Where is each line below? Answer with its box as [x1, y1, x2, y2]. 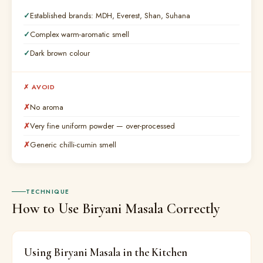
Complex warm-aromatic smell [30, 29, 129, 40]
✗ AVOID [23, 82, 56, 92]
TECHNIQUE [26, 187, 70, 196]
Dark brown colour [30, 48, 90, 59]
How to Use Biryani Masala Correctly [12, 200, 220, 217]
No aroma [30, 102, 63, 113]
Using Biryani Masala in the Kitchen [24, 245, 187, 259]
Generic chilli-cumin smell [30, 139, 116, 150]
